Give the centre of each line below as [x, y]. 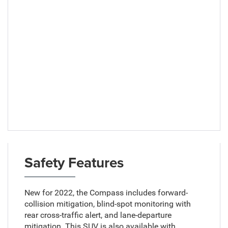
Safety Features [74, 163]
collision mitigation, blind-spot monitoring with [107, 204]
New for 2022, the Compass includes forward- [106, 193]
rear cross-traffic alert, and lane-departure [98, 215]
